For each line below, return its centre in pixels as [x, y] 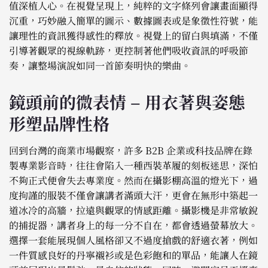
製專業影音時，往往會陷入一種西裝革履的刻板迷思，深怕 [133, 166]
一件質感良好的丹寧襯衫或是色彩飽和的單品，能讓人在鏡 [133, 255]
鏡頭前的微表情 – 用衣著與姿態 [127, 102]
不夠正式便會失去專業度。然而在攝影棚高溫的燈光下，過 [133, 181]
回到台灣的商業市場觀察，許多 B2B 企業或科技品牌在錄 [131, 151]
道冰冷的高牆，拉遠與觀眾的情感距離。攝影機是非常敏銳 [133, 211]
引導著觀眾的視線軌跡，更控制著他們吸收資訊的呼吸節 [129, 51]
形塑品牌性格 [59, 124]
